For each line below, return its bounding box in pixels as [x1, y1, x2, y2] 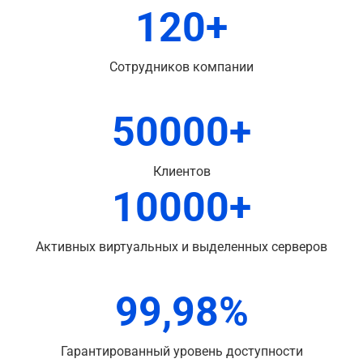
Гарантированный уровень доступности [60, 344, 303, 359]
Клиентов [152, 164, 211, 179]
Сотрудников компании [109, 59, 254, 75]
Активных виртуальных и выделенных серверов [36, 239, 327, 254]
